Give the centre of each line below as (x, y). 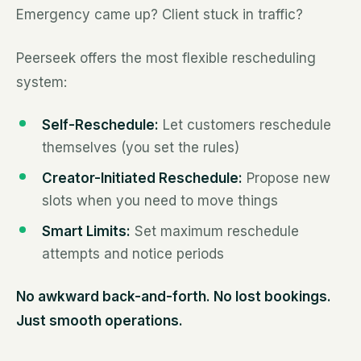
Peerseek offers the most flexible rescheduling (166, 58)
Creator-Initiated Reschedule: (142, 178)
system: (41, 82)
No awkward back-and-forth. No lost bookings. (174, 297)
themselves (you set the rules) (141, 147)
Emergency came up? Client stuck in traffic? (160, 15)
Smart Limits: (86, 231)
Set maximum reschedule (215, 231)
